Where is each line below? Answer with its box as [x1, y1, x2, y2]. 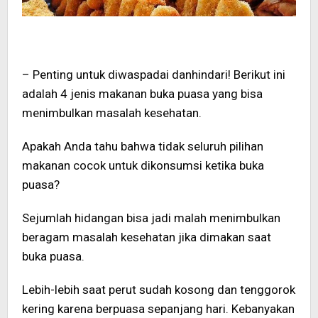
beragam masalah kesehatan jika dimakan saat [22, 229, 271, 244]
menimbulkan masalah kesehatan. [22, 105, 202, 120]
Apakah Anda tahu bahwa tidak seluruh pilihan [22, 138, 263, 153]
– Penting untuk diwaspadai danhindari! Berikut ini [22, 67, 285, 82]
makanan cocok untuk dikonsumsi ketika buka [22, 158, 264, 172]
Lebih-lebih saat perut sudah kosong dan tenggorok [22, 282, 295, 297]
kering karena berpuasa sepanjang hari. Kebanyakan [22, 301, 295, 316]
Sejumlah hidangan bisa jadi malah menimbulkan [22, 210, 280, 225]
